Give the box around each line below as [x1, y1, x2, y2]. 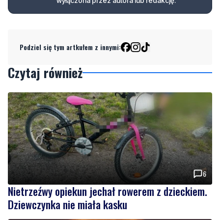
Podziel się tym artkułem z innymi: [20, 42, 121, 53]
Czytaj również [8, 63, 82, 82]
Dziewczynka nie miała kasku [8, 196, 127, 213]
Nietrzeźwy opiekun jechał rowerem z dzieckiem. [8, 183, 207, 199]
